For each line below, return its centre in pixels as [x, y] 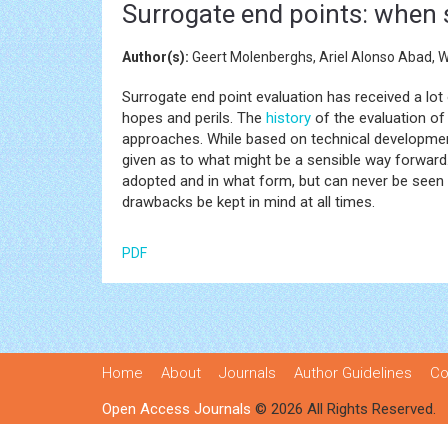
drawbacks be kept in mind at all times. [248, 202]
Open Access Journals [176, 409]
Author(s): [155, 57]
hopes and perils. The [194, 118]
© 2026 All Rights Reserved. [343, 409]
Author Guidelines [353, 373]
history [288, 118]
